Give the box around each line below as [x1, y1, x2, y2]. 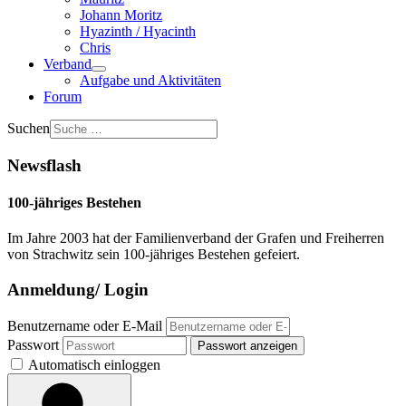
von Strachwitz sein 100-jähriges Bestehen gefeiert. [7, 246, 300, 263]
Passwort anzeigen [198, 338, 297, 353]
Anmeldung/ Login [7, 279, 149, 299]
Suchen [7, 121, 50, 136]
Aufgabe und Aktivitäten [80, 72, 221, 88]
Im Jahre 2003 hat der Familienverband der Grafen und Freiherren [7, 230, 384, 246]
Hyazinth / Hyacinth [80, 24, 196, 39]
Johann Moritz [80, 7, 162, 23]
